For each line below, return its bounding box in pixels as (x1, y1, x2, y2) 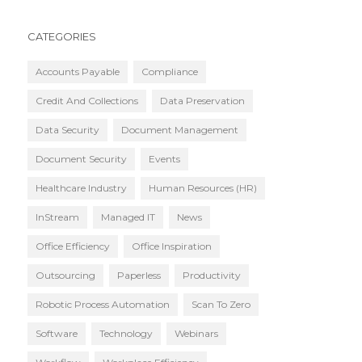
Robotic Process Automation (36, 298, 170, 310)
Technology (99, 327, 153, 339)
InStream (36, 211, 79, 223)
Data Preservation (160, 95, 245, 107)
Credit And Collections (36, 95, 138, 107)
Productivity (183, 269, 241, 281)
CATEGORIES (27, 30, 96, 43)
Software (36, 327, 78, 339)
